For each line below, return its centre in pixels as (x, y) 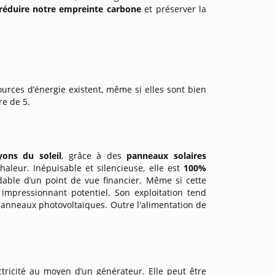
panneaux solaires (167, 156)
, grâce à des (94, 156)
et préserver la (176, 9)
